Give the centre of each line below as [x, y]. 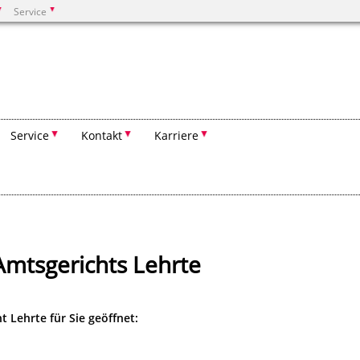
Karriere [176, 135]
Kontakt [102, 135]
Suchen [68, 57]
